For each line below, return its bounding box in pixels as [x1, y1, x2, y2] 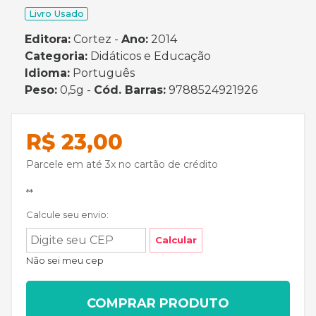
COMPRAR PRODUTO [87, 296, 229, 311]
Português [70, 66, 135, 80]
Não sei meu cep [26, 255, 104, 266]
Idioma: [25, 66, 70, 80]
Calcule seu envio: [26, 209, 109, 220]
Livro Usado [29, 8, 84, 19]
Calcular [155, 234, 197, 245]
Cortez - [71, 32, 121, 46]
